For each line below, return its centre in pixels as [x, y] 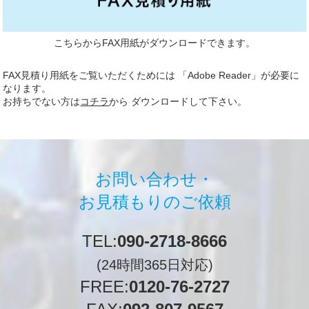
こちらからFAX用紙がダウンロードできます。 [154, 43]
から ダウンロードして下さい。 [178, 102]
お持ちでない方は [42, 102]
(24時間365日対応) [154, 265]
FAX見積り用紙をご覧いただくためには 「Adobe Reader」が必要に [151, 76]
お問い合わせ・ [154, 179]
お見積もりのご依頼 [154, 202]
